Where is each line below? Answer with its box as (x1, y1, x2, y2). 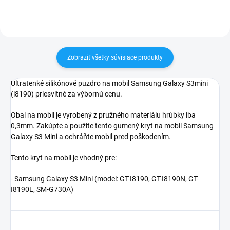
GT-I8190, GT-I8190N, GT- (120, 175, 199, 183)
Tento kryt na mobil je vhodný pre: (11, 154, 117, 162)
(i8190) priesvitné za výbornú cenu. (11, 90, 122, 99)
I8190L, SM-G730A (11, 185, 71, 194)
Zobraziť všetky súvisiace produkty (67, 54, 163, 62)
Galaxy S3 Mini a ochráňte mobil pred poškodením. (11, 132, 171, 141)
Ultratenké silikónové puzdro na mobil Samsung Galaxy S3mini (11, 79, 208, 88)
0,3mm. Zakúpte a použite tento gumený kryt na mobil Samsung (11, 122, 214, 130)
